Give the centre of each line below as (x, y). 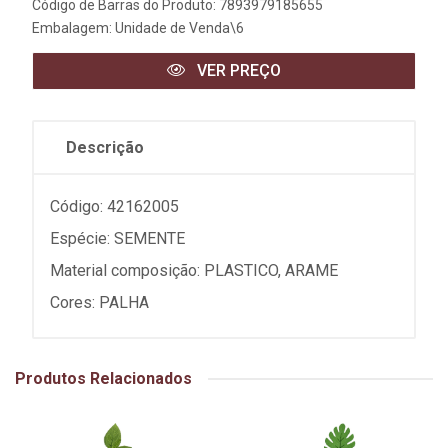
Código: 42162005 (114, 206)
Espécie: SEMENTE (117, 238)
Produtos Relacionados (103, 378)
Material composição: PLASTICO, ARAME (194, 270)
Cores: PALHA (99, 302)
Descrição (105, 147)
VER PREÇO (237, 70)
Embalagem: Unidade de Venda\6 (138, 28)
